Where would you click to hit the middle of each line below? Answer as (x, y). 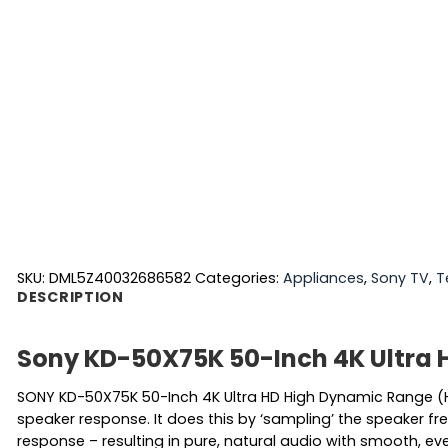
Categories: (239, 277)
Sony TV (400, 277)
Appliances (323, 277)
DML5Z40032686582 (120, 277)
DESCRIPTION (70, 296)
